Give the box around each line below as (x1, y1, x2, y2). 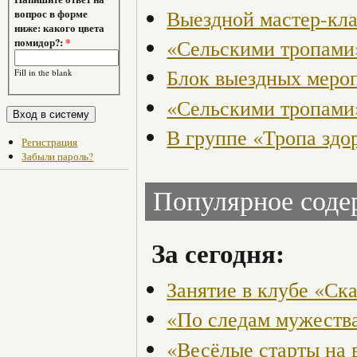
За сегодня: (151, 234, 284, 273)
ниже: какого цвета (14, 21, 105, 36)
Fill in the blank (14, 66, 73, 79)
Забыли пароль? (22, 148, 94, 163)
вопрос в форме (14, 6, 88, 22)
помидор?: (14, 35, 66, 50)
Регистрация (22, 134, 78, 149)
